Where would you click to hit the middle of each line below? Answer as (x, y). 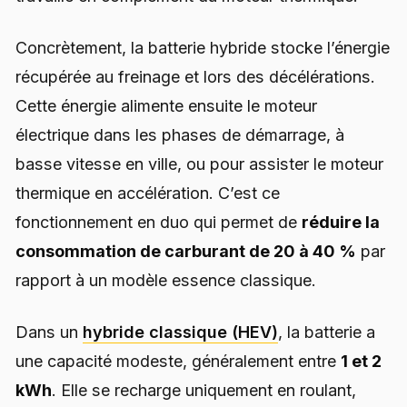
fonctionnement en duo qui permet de (159, 222)
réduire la (341, 222)
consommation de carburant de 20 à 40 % (186, 251)
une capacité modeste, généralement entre (178, 362)
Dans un (49, 333)
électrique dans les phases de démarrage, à (180, 134)
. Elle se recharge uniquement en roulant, (204, 391)
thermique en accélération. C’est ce (148, 193)
